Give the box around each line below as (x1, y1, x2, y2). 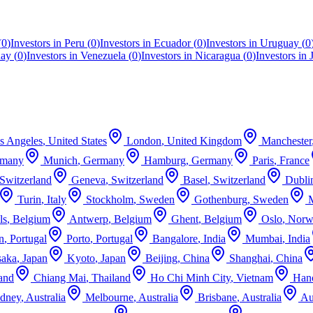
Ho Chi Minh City (150, 272, 231, 284)
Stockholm (86, 194, 133, 206)
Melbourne (85, 291, 133, 304)
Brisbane (198, 291, 237, 304)
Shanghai (229, 252, 270, 265)
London (126, 135, 161, 147)
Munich (43, 154, 78, 167)
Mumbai (245, 233, 282, 245)
